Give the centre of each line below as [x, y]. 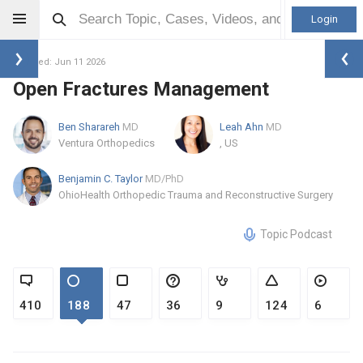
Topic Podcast [296, 234]
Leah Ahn [243, 126]
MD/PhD [164, 178]
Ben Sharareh [90, 126]
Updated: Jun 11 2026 [59, 62]
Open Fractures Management [141, 89]
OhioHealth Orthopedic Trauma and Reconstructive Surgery [196, 194]
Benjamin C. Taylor [102, 178]
